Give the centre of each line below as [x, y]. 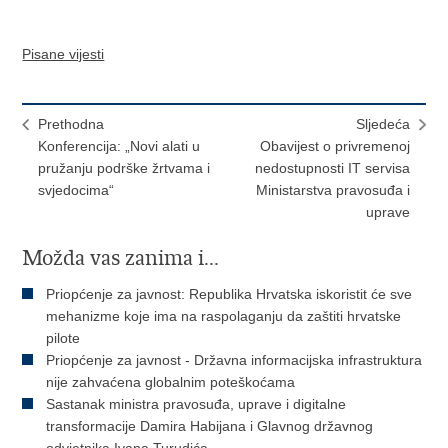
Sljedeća [382, 124]
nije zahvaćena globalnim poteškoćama [171, 382]
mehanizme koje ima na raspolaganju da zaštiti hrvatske [224, 316]
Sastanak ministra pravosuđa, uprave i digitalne [196, 404]
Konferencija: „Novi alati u [119, 146]
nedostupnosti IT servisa [332, 168]
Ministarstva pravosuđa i [332, 190]
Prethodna [71, 124]
